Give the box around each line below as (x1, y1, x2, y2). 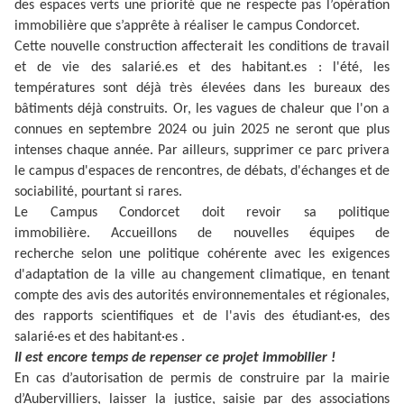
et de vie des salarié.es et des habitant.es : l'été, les (14, 60, 390, 76)
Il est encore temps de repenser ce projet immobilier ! (14, 351, 335, 366)
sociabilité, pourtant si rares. (14, 185, 182, 200)
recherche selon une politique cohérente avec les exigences (14, 247, 390, 262)
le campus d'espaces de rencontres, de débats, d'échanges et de (14, 164, 390, 179)
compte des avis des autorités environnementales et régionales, (14, 289, 390, 304)
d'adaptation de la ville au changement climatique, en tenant (14, 268, 390, 283)
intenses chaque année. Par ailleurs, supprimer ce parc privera (14, 143, 390, 159)
